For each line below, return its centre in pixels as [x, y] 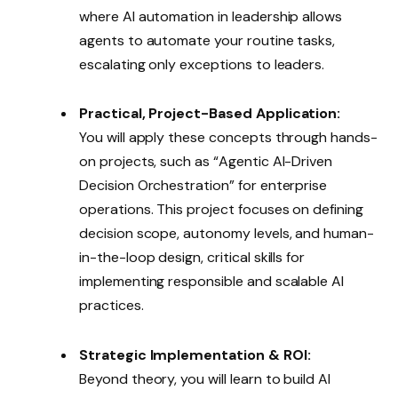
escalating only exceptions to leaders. [202, 65]
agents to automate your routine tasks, [207, 41]
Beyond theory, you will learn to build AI [205, 378]
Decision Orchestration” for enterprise [203, 186]
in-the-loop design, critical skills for [192, 258]
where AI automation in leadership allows [211, 17]
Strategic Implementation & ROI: [195, 354]
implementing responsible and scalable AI [212, 282]
